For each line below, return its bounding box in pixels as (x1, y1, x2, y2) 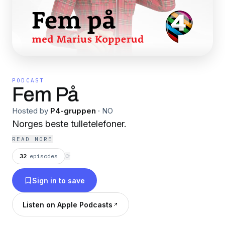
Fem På (12, 84, 79, 105)
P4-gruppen (50, 106, 96, 116)
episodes (30, 152, 58, 160)
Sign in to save (32, 176, 85, 185)
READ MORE (12, 136, 53, 143)
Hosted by (12, 106, 48, 116)
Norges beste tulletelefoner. (12, 119, 127, 129)
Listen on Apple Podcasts (23, 200, 113, 209)
